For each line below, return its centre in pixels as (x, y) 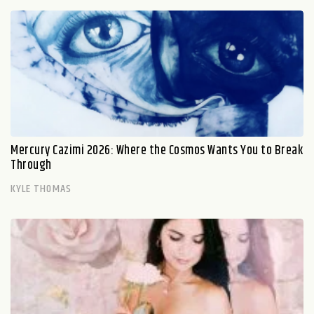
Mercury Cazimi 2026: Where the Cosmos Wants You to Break (157, 151)
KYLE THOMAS (41, 189)
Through (31, 165)
